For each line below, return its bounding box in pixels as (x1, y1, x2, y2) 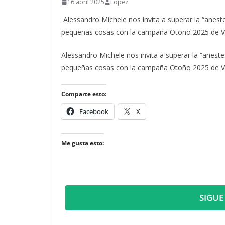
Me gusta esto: (61, 139, 104, 147)
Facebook (79, 107, 108, 116)
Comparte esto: (61, 90, 106, 98)
